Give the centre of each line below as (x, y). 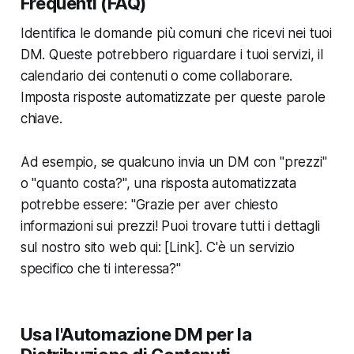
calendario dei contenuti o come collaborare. (156, 75)
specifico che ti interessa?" (100, 268)
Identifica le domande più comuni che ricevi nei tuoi (176, 33)
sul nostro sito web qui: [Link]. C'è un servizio (157, 247)
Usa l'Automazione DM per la (136, 334)
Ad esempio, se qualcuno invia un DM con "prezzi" (173, 162)
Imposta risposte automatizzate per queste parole (173, 97)
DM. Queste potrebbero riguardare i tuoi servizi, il (172, 54)
